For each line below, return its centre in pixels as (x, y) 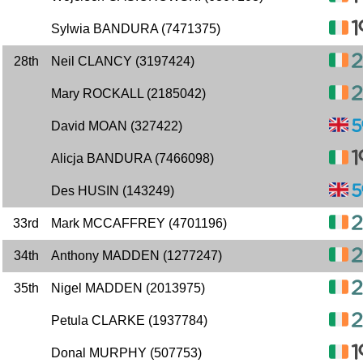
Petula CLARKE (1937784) (129, 320)
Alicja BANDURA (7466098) (132, 158)
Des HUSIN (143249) (113, 191)
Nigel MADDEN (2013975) (128, 288)
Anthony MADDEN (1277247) (137, 256)
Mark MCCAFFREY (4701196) (139, 223)
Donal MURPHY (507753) (126, 353)
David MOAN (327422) (117, 126)
